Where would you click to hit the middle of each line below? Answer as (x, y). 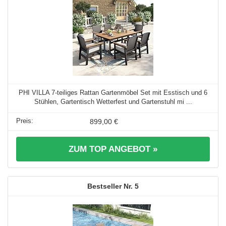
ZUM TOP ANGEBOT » (113, 149)
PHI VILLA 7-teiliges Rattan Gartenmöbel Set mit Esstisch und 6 (113, 92)
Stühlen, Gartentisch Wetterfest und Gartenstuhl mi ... (113, 101)
